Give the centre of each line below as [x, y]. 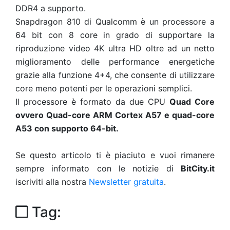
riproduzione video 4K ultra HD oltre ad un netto [115, 48]
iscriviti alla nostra [52, 182]
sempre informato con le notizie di [98, 168]
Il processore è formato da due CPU [92, 102]
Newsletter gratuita [126, 182]
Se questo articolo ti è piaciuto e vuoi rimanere [115, 155]
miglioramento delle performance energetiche [115, 62]
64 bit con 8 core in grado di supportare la [115, 35]
